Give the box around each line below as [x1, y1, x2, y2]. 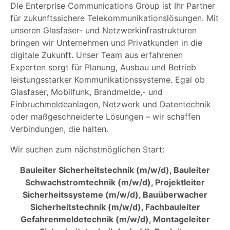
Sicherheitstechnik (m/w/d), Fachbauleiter [30, 202, 200, 213]
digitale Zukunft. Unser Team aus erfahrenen [10, 50, 183, 61]
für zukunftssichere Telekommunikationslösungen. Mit [10, 13, 219, 24]
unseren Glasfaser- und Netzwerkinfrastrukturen [10, 25, 197, 36]
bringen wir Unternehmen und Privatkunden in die [10, 37, 202, 48]
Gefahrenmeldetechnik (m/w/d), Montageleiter [20, 214, 210, 225]
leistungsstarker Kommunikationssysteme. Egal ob [10, 74, 205, 85]
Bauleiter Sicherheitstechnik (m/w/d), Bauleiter [20, 165, 210, 176]
